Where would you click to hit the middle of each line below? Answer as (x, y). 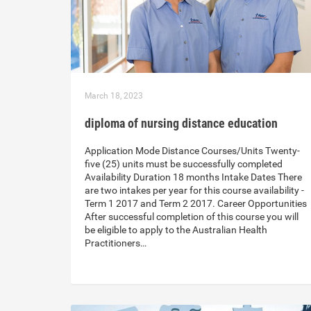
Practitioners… (116, 243)
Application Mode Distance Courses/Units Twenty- (192, 151)
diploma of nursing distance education (181, 124)
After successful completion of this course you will (192, 217)
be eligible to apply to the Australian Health (176, 230)
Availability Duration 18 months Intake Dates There (193, 177)
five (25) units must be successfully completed (184, 164)
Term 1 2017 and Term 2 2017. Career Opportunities (196, 204)
